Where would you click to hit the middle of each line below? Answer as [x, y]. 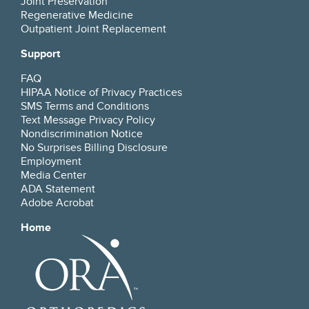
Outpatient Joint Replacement [93, 29]
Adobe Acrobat [57, 202]
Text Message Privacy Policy [88, 120]
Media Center [53, 175]
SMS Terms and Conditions [85, 106]
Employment [51, 161]
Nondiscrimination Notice [82, 133]
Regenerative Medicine [77, 15]
